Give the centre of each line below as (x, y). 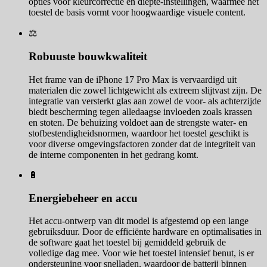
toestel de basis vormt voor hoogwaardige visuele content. (137, 13)
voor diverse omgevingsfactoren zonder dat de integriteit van (142, 144)
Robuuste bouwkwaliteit (88, 57)
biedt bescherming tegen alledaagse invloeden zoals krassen (140, 111)
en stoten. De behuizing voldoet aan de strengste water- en (138, 122)
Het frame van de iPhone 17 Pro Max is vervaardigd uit (133, 79)
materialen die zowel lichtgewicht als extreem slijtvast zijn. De (145, 90)
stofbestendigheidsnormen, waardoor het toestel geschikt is (139, 133)
